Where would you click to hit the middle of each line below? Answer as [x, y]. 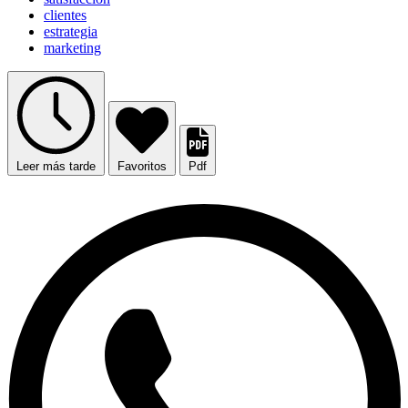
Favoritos [142, 167]
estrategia [71, 32]
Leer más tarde [56, 167]
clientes [65, 15]
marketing [72, 48]
